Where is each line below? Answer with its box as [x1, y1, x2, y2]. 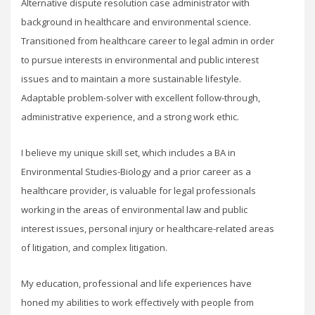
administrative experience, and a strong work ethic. [21, 110, 239, 123]
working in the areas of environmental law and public [21, 203, 247, 216]
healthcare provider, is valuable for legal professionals [21, 184, 256, 197]
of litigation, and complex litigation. [21, 241, 167, 254]
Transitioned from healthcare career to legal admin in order [21, 34, 274, 47]
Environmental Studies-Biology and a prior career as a [21, 165, 251, 178]
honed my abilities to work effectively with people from [21, 296, 254, 309]
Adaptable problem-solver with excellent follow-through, [21, 91, 260, 104]
